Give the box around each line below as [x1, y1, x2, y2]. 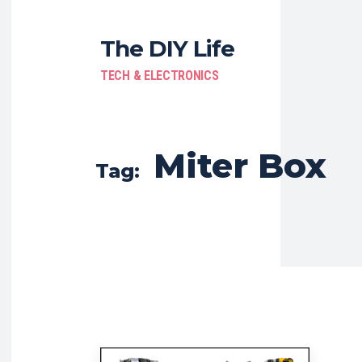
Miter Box [154, 145, 326, 187]
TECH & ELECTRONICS [100, 68, 219, 83]
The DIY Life [100, 35, 234, 62]
